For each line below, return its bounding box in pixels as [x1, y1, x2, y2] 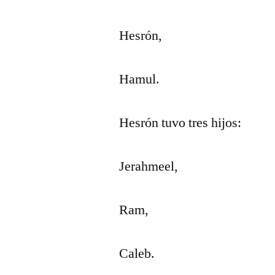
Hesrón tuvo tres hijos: [119, 114, 242, 131]
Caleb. [119, 245, 155, 262]
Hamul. [119, 71, 160, 88]
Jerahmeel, [119, 158, 179, 175]
